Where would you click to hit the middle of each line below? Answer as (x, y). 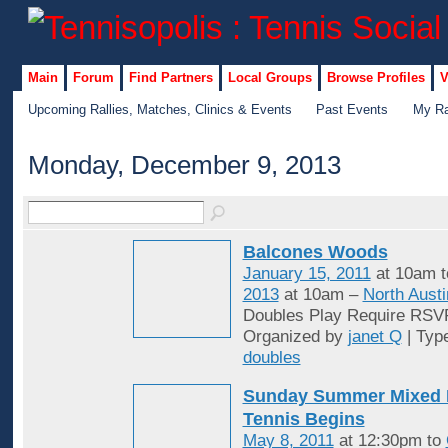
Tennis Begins (303, 419)
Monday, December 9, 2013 (184, 165)
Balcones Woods (315, 252)
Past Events (352, 109)
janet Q (374, 337)
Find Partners (170, 77)
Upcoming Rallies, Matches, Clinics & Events (159, 109)
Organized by (295, 337)
